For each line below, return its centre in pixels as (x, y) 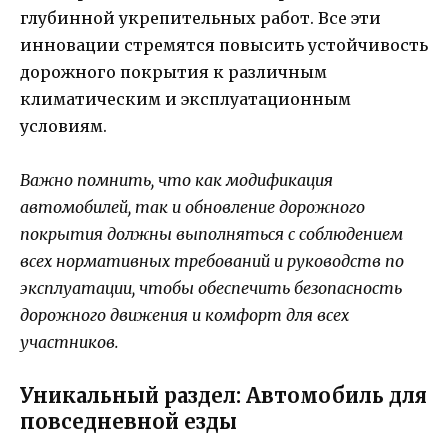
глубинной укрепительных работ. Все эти (200, 17)
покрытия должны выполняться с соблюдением (211, 233)
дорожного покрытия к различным (173, 71)
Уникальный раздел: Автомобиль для (223, 396)
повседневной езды (128, 422)
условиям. (63, 125)
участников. (69, 341)
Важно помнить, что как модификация (176, 179)
